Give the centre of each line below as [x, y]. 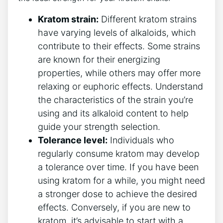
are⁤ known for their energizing [99, 60]
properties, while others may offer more [119, 73]
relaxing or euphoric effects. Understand [120, 87]
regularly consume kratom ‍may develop [119, 154]
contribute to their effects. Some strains [119, 46]
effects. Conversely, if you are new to [114, 208]
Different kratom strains [148, 19]
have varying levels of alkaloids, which [117, 33]
